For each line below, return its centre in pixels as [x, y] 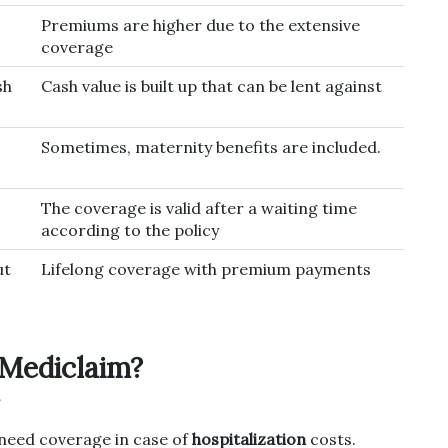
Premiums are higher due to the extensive [200, 25]
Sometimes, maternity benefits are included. [211, 147]
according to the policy [130, 230]
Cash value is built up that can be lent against [211, 86]
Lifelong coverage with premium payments [206, 269]
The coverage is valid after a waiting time [199, 208]
